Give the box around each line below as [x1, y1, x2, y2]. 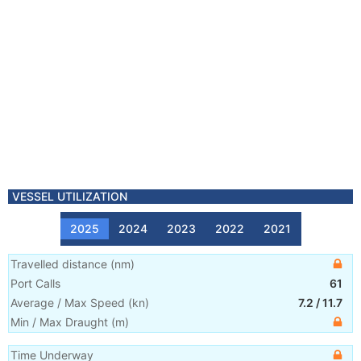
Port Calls [10, 276, 60, 290]
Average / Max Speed [10, 296, 125, 309]
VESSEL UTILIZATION [12, 189, 127, 203]
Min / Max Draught [10, 315, 108, 329]
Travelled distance [10, 257, 107, 271]
